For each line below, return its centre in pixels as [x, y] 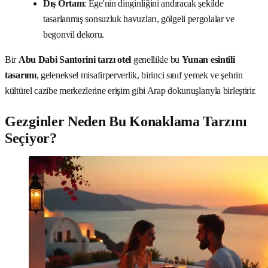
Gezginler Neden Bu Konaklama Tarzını [126, 121]
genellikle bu [156, 59]
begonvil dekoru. [74, 34]
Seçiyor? [31, 138]
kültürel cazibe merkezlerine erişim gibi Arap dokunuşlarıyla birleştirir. [131, 90]
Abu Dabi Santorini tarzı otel [75, 59]
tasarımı [21, 75]
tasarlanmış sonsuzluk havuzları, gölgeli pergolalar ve [139, 19]
